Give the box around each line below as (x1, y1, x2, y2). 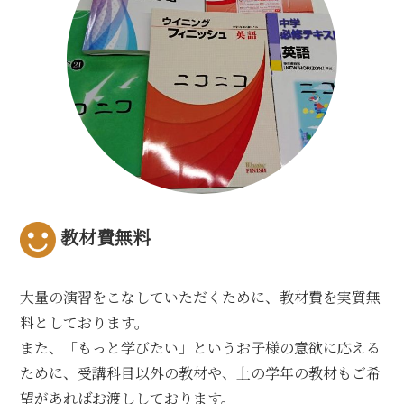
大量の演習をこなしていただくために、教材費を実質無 (20, 286, 381, 308)
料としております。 (20, 311, 150, 333)
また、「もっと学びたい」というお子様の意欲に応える (20, 336, 381, 358)
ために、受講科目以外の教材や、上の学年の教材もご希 (20, 362, 381, 383)
